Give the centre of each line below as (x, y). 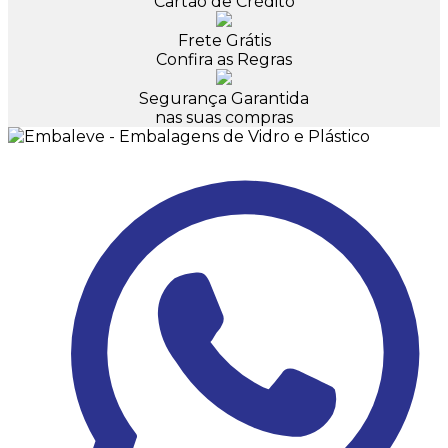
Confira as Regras (224, 60)
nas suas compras (224, 118)
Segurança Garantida (224, 99)
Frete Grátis (224, 41)
